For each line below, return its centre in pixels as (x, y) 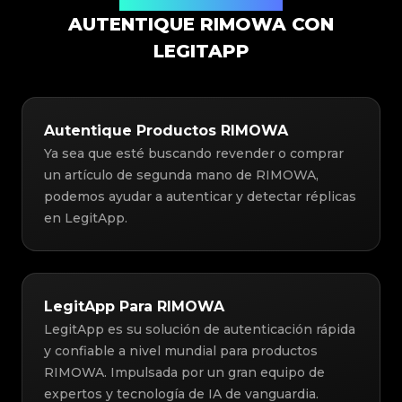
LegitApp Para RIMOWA (134, 307)
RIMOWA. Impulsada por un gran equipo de (184, 373)
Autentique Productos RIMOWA (166, 131)
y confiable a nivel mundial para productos (181, 351)
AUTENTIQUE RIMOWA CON (201, 25)
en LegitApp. (86, 218)
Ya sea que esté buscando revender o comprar (194, 154)
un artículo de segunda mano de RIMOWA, (181, 175)
